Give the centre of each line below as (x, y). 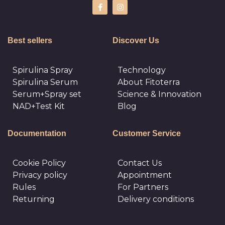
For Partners (143, 187)
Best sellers (30, 41)
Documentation (37, 134)
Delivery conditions (156, 199)
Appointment (145, 175)
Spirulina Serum (45, 82)
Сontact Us (140, 163)
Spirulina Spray (43, 70)
